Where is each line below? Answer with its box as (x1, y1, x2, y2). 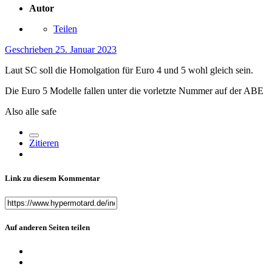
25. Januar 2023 (55, 44, 117, 55)
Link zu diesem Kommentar (5, 173, 100, 183)
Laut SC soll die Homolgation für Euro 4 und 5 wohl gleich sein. (5, 65, 253, 76)
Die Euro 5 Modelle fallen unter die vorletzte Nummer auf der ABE (5, 86, 263, 97)
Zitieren (29, 138, 59, 149)
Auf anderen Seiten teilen (5, 222, 90, 232)
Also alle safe (5, 106, 56, 117)
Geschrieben (5, 44, 55, 55)
